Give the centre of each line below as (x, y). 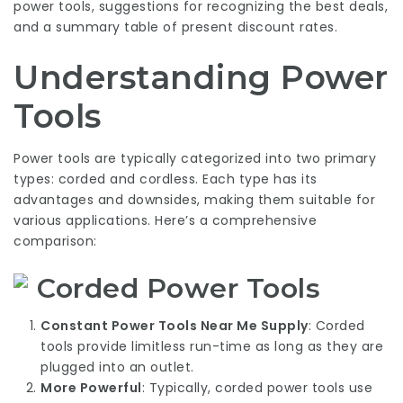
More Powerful (91, 387)
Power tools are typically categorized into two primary (195, 158)
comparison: (55, 241)
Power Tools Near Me (184, 325)
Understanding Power (201, 77)
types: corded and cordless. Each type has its (166, 179)
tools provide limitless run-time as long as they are (212, 346)
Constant (76, 325)
